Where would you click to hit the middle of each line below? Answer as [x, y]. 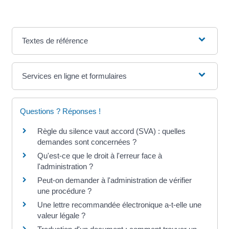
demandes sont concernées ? [87, 142]
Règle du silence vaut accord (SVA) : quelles [111, 131]
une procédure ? [64, 191]
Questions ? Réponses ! [60, 111]
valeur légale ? [61, 215]
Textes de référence [55, 40]
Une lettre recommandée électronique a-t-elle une [119, 204]
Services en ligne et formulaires [74, 76]
